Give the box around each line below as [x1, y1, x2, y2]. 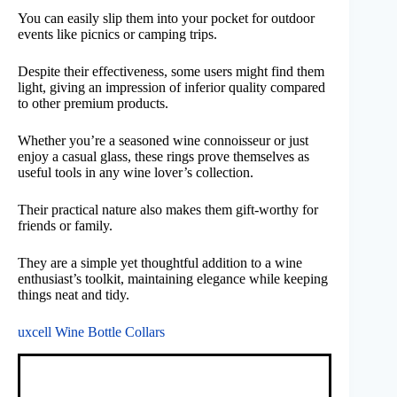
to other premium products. [18, 95, 168, 111]
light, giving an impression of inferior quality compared [18, 79, 325, 95]
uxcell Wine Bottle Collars [18, 323, 165, 339]
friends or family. [18, 217, 113, 233]
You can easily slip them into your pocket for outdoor [18, 10, 315, 26]
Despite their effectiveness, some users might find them [18, 63, 324, 79]
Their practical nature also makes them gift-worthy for [18, 201, 318, 217]
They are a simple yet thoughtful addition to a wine [18, 254, 302, 270]
